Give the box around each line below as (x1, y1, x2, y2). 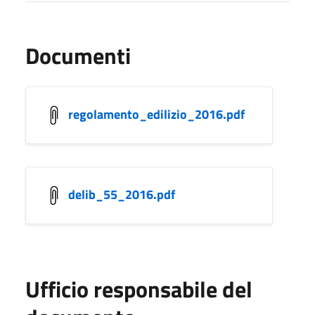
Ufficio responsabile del (25, 271, 252, 306)
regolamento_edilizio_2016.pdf (68, 104, 245, 124)
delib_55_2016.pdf (68, 184, 175, 204)
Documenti (25, 38, 131, 72)
